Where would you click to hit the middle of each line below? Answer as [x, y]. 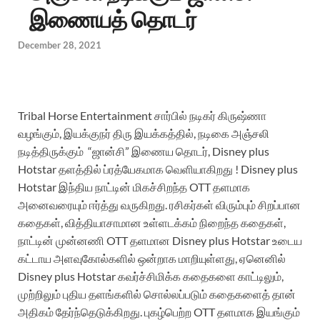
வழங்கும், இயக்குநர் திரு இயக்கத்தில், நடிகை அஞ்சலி [144, 133]
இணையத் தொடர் [113, 19]
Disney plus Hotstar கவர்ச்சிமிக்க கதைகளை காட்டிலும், [151, 276]
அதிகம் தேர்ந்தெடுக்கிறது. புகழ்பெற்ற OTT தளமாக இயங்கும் [159, 311]
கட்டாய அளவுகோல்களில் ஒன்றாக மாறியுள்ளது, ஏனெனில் [152, 258]
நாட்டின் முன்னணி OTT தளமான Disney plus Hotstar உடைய [160, 240]
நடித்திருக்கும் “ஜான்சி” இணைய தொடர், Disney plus [144, 151]
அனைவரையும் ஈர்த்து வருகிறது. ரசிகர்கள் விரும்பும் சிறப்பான [159, 204]
